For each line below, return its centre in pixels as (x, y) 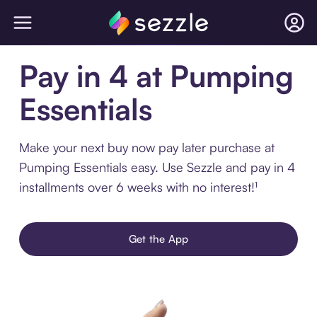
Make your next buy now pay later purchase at (146, 147)
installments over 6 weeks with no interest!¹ (138, 187)
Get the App (158, 239)
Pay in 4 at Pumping (156, 76)
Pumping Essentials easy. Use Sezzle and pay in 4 (157, 167)
